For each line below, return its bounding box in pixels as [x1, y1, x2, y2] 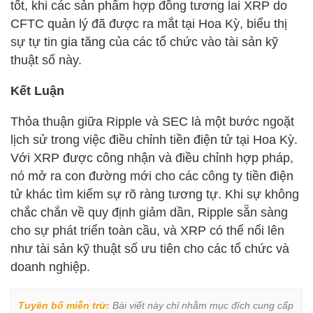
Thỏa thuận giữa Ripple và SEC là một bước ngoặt [10, 114, 294, 129]
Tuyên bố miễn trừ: [18, 299, 110, 311]
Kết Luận [10, 83, 64, 98]
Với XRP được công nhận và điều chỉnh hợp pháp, [10, 150, 293, 165]
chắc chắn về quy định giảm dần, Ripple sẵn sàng [10, 205, 288, 219]
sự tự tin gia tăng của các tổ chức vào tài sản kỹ [10, 34, 278, 49]
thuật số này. [10, 52, 82, 67]
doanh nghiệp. [10, 259, 90, 274]
